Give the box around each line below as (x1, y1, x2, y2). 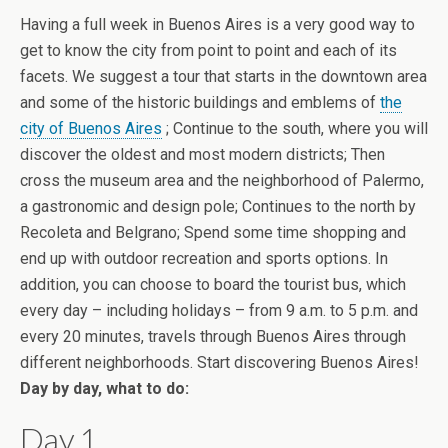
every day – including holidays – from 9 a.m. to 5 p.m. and (20, 300, 418, 320)
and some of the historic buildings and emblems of (20, 92, 380, 112)
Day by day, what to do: (20, 378, 189, 398)
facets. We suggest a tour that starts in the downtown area (20, 66, 427, 86)
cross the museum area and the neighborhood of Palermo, (20, 170, 424, 190)
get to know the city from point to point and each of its (20, 40, 397, 60)
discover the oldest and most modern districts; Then (20, 144, 385, 164)
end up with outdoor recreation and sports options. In (20, 248, 388, 268)
